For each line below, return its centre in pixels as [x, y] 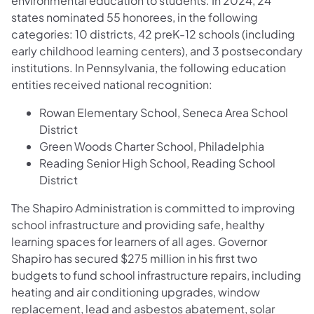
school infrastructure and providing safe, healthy [138, 224]
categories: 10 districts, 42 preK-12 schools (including [153, 34]
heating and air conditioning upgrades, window [136, 292]
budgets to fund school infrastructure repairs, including [156, 275]
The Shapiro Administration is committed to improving [153, 207]
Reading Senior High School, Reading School [157, 163]
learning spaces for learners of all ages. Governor [139, 241]
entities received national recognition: [113, 84]
